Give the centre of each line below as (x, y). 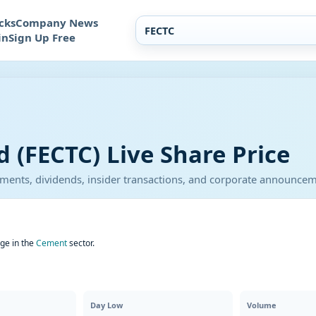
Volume (261, 305)
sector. (81, 243)
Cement (51, 243)
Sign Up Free (42, 37)
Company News (57, 23)
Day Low (107, 305)
